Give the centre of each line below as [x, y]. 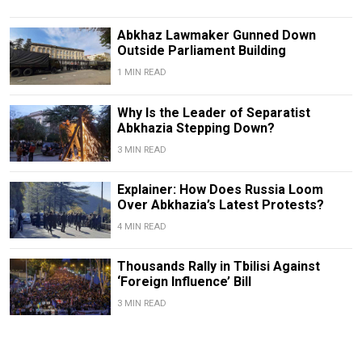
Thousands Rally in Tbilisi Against [218, 267]
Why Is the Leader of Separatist [213, 112]
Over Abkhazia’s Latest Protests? [220, 204]
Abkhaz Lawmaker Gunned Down [216, 36]
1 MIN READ [141, 73]
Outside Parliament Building [201, 51]
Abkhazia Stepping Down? [196, 128]
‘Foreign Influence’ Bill [184, 282]
